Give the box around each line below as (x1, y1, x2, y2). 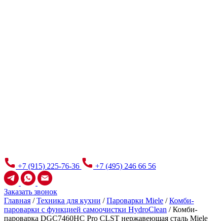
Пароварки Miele (107, 196, 163, 205)
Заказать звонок (4, 187, 57, 196)
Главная (4, 196, 31, 205)
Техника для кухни (37, 196, 101, 205)
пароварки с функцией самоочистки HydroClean (4, 205, 167, 214)
